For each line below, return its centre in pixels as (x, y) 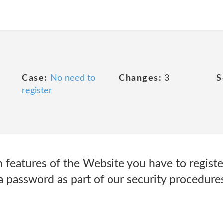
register (37, 91)
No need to (72, 78)
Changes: (140, 78)
